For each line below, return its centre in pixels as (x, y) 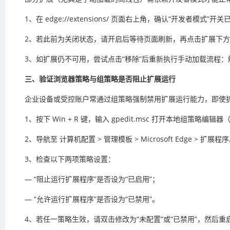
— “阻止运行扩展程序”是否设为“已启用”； (92, 179)
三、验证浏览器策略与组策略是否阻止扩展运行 (100, 79)
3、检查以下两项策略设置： (70, 159)
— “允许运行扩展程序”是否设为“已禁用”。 (92, 199)
